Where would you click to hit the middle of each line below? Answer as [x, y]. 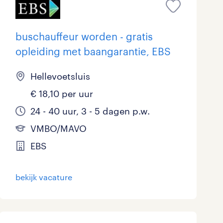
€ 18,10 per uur [61, 94]
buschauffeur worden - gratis [84, 37]
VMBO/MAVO [58, 129]
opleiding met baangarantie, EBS [93, 52]
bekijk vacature [44, 177]
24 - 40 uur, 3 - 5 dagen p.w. [90, 111]
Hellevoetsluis [60, 76]
